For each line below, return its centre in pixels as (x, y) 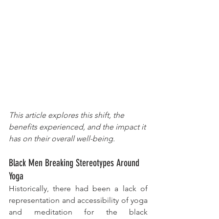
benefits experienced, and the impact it (78, 127)
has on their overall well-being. (62, 138)
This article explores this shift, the (67, 115)
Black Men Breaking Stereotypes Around (75, 163)
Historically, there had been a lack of (78, 188)
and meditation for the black (78, 212)
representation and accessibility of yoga (78, 200)
